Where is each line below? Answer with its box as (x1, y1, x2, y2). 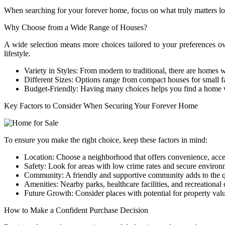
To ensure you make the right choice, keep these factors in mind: (4, 136, 207, 145)
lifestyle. (4, 49, 31, 58)
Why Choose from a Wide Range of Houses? (4, 23, 147, 32)
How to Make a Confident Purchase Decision (4, 206, 148, 215)
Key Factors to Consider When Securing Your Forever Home (4, 101, 198, 110)
